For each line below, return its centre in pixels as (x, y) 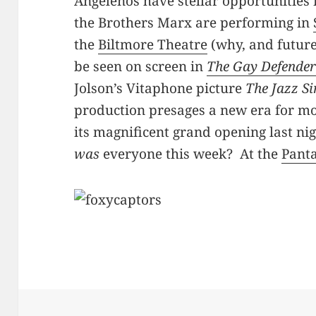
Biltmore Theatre (153, 45)
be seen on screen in (141, 67)
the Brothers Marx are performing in (194, 23)
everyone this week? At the (191, 154)
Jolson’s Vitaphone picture (160, 89)
